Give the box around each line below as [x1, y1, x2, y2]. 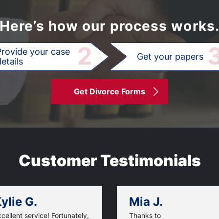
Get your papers [137, 51, 204, 62]
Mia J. [129, 195, 163, 209]
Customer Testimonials [18, 151, 201, 170]
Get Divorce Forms [74, 87, 145, 96]
